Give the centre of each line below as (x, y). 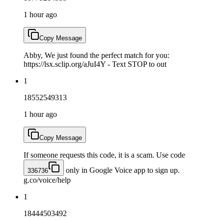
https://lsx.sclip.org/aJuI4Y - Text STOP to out (95, 64)
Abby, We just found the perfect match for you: (96, 55)
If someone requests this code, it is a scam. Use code (104, 155)
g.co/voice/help (47, 180)
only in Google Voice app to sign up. (122, 170)
